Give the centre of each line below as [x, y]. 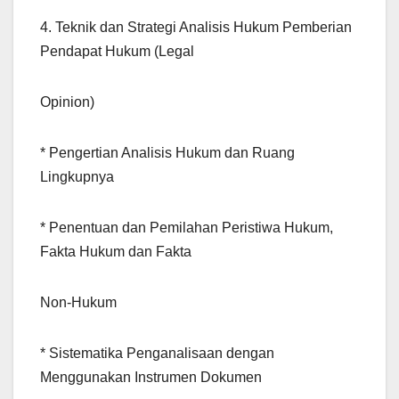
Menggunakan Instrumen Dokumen [151, 378]
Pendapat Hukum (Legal [117, 52]
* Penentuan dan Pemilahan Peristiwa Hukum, [187, 228]
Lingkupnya [77, 177]
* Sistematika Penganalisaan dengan [157, 354]
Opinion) [67, 102]
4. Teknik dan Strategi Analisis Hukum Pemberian [196, 28]
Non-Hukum [78, 303]
